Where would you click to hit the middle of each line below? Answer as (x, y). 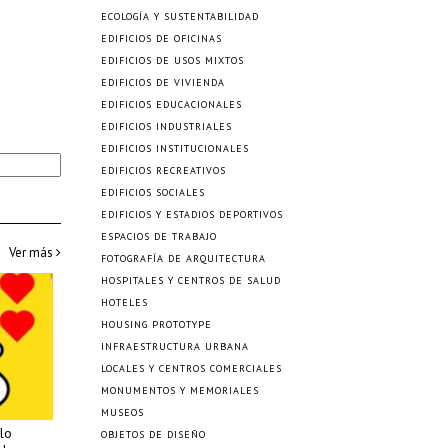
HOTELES (124, 302)
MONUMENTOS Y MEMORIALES (180, 390)
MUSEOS (122, 412)
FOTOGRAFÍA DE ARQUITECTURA (183, 258)
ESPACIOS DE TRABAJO (159, 236)
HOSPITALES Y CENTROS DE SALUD (191, 280)
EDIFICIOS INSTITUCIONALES (175, 148)
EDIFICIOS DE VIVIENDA (163, 82)
